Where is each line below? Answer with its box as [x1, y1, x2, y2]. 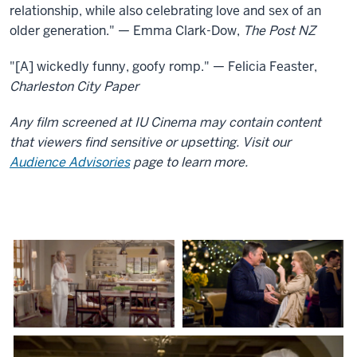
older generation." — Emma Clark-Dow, [10, 22, 243, 40]
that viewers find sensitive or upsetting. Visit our [10, 134, 291, 151]
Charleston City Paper [10, 78, 139, 96]
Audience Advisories [10, 154, 130, 171]
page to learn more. [130, 154, 248, 171]
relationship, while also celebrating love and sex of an [10, 2, 321, 20]
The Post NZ [243, 22, 316, 40]
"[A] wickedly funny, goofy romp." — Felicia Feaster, [10, 58, 317, 76]
